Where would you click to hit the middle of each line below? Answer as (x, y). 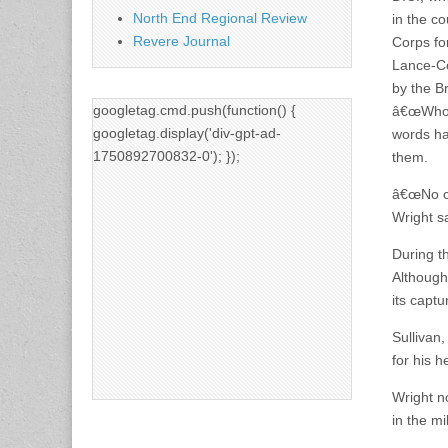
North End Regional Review (220, 17)
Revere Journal (181, 40)
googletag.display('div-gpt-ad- (187, 132)
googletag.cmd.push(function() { (194, 109)
